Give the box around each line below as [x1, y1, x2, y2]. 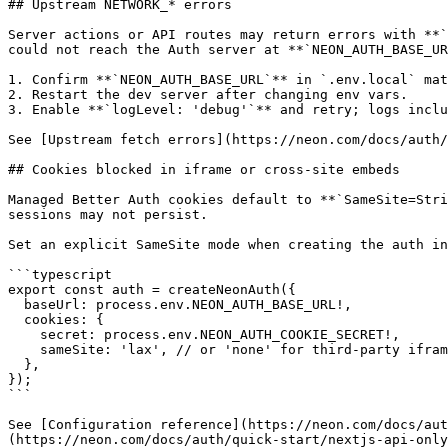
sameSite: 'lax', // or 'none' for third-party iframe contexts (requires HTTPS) [8, 342, 40, 357]
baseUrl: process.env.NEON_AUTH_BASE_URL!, [8, 297, 24, 312]
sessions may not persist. [8, 207, 208, 222]
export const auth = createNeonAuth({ [8, 282, 296, 297]
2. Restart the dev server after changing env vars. [8, 87, 408, 102]
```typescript [8, 267, 112, 282]
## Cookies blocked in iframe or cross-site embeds [8, 162, 400, 177]
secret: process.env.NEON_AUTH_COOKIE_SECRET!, [8, 327, 40, 342]
